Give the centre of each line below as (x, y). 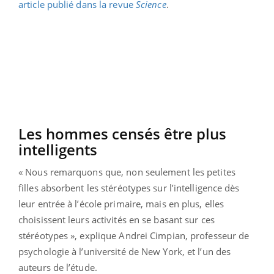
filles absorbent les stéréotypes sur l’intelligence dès (129, 187)
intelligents (58, 149)
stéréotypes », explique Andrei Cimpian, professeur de (134, 235)
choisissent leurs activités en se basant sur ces (117, 219)
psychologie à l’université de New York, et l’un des (125, 251)
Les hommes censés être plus (122, 133)
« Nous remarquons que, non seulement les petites (127, 172)
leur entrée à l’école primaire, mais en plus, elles (121, 203)
